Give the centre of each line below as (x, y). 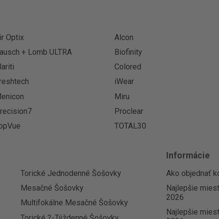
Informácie (188, 156)
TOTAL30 (130, 126)
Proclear (129, 111)
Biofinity (128, 52)
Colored (128, 67)
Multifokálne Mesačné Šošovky (74, 203)
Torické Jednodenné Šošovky (71, 174)
